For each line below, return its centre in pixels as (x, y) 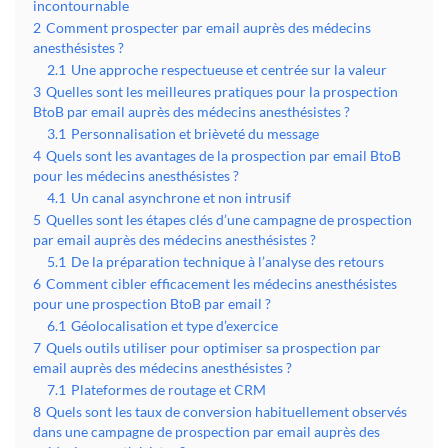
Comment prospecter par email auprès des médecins (208, 28)
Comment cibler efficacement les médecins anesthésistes (221, 284)
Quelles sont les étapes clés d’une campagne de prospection (229, 220)
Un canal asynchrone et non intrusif (181, 198)
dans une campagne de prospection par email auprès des (206, 432)
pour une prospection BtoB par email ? (152, 304)
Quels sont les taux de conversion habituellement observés (226, 412)
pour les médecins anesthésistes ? (136, 176)
